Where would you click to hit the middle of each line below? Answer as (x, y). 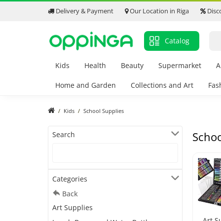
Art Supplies (73, 208)
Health (95, 66)
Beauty (132, 66)
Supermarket (180, 66)
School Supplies (104, 111)
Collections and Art (162, 85)
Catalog (177, 41)
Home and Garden (86, 85)
